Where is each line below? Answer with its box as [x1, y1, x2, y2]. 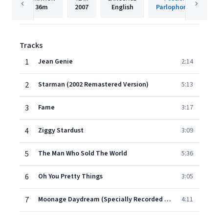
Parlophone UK [156, 2, 201, 12]
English [111, 2, 133, 12]
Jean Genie [38, 57, 73, 66]
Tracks [20, 40, 43, 51]
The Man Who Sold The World [38, 149, 127, 158]
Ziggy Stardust [38, 126, 84, 135]
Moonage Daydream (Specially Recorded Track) [164, 195, 171, 204]
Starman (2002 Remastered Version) [38, 80, 149, 89]
